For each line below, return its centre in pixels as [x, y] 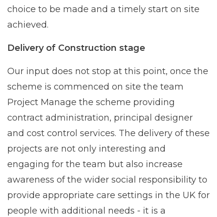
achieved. [28, 24]
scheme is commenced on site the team [95, 86]
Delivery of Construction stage [76, 48]
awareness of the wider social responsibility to [107, 179]
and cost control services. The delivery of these [108, 133]
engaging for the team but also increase [95, 164]
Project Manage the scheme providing [91, 102]
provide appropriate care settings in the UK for [108, 195]
